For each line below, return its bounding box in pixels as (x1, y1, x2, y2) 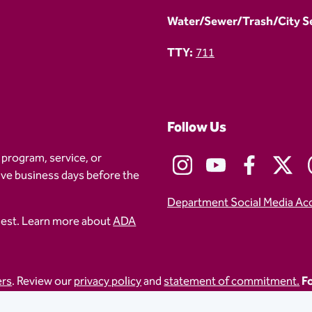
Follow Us (166, 116, 226, 139)
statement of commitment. (164, 272, 300, 291)
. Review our (12, 272, 75, 291)
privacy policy (74, 272, 142, 291)
